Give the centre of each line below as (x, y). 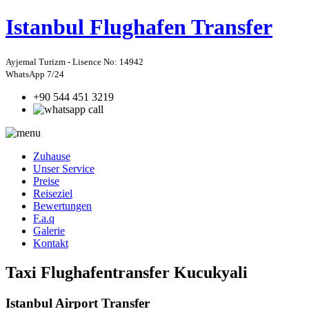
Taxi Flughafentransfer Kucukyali (127, 272)
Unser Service (64, 168)
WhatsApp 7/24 (35, 74)
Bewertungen (62, 206)
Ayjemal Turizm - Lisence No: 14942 (74, 61)
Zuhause (52, 156)
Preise (46, 181)
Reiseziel (53, 193)
